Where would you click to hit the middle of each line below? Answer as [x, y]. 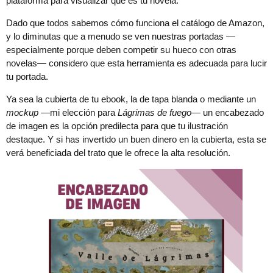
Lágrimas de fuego [154, 113]
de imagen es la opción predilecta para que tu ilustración [117, 126]
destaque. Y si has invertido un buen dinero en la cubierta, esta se [136, 140]
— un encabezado [228, 113]
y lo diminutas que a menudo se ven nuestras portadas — [121, 37]
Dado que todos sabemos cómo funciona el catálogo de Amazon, [135, 23]
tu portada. [27, 77]
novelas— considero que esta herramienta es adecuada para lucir [136, 63]
